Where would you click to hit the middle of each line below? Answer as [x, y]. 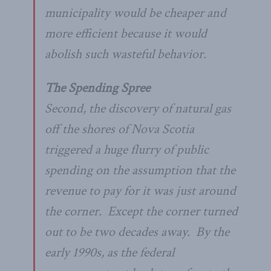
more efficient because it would [126, 33]
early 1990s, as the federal [109, 252]
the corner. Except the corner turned [141, 211]
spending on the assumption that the [140, 170]
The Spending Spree [97, 88]
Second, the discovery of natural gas [138, 108]
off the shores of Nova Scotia [119, 129]
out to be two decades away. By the [137, 232]
